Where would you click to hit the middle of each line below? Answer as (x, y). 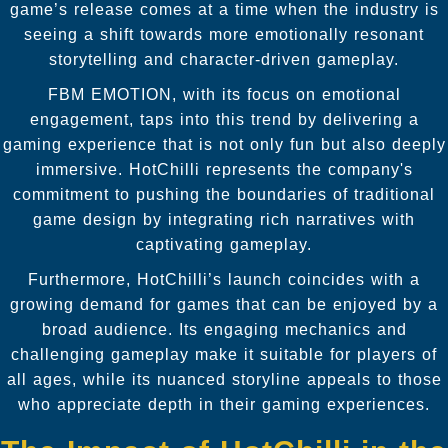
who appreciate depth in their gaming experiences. (224, 404)
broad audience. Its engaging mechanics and (224, 329)
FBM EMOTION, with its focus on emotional (224, 94)
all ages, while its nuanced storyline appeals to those (224, 379)
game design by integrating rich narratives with (224, 219)
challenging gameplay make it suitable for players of (224, 354)
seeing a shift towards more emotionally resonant (224, 34)
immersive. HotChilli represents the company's (224, 169)
